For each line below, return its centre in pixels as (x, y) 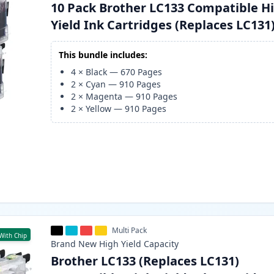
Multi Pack (130, 231)
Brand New (74, 244)
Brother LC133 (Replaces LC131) (145, 261)
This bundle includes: (103, 55)
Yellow (99, 109)
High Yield (120, 244)
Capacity (161, 244)
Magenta (104, 97)
